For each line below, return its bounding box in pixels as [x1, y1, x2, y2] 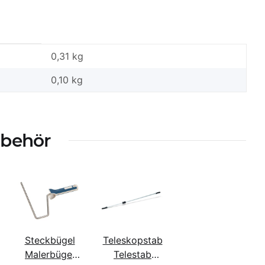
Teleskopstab [102, 234, 163, 246]
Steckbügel [24, 234, 75, 246]
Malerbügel [25, 248, 75, 260]
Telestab [114, 248, 151, 260]
